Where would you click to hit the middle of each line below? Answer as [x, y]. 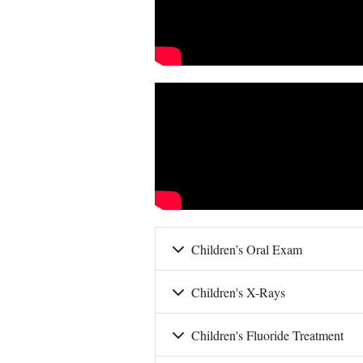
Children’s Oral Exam [247, 249]
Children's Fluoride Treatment [267, 335]
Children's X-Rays [238, 292]
